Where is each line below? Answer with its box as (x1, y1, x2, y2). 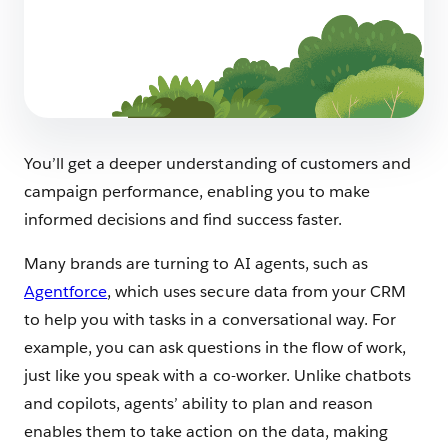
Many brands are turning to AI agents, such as (24, 252, 368, 274)
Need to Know (54, 62, 162, 84)
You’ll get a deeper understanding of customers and (24, 152, 411, 174)
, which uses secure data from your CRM (107, 280, 406, 302)
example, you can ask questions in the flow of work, (24, 336, 406, 358)
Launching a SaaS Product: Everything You (54, 42, 375, 64)
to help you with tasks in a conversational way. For (24, 308, 396, 330)
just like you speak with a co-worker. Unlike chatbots (24, 364, 412, 386)
